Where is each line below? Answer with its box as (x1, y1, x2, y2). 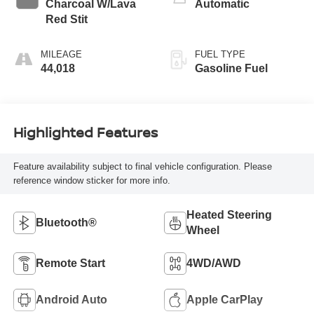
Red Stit (45, 13, 88, 25)
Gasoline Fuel (195, 62, 268, 74)
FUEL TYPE (195, 48, 245, 60)
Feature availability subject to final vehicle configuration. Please (13, 161, 272, 172)
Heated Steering (186, 208, 272, 221)
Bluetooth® (35, 216, 97, 228)
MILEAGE (40, 48, 82, 60)
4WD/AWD (186, 257, 241, 269)
